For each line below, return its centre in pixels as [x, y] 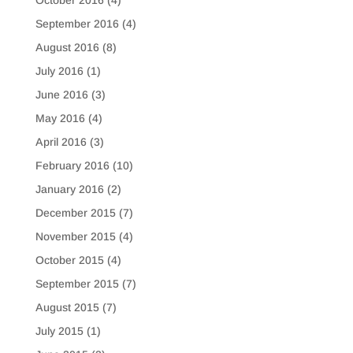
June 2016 [61, 95]
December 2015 [75, 213]
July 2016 [59, 71]
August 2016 [67, 48]
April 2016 [61, 142]
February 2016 [72, 166]
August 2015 [67, 308]
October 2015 [69, 260]
